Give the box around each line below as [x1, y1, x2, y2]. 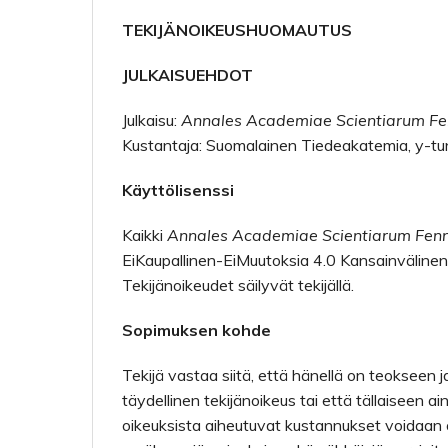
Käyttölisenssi [122, 180, 234, 200]
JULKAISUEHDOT [122, 65, 257, 85]
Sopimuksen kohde [122, 320, 271, 340]
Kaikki [122, 225, 167, 245]
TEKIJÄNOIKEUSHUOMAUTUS [122, 20, 352, 40]
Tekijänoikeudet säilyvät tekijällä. [122, 275, 354, 295]
